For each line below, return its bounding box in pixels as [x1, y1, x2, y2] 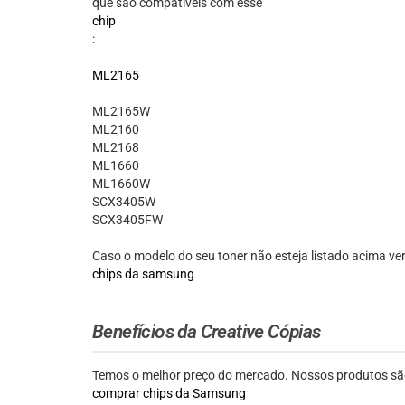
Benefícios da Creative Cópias [92, 321, 321, 344]
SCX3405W [92, 194, 155, 210]
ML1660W [92, 176, 150, 192]
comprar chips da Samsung [92, 386, 246, 401]
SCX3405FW [92, 212, 163, 228]
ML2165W [92, 104, 150, 119]
